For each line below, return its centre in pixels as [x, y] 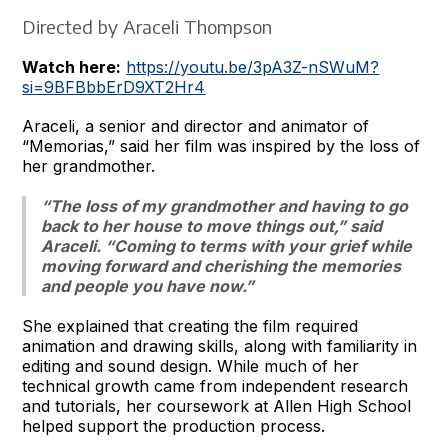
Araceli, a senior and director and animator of [196, 125]
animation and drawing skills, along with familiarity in [220, 345]
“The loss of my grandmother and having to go [225, 205]
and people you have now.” [148, 285]
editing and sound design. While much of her [191, 365]
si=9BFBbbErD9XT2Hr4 [114, 86]
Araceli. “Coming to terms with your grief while [227, 245]
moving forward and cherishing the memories [221, 265]
